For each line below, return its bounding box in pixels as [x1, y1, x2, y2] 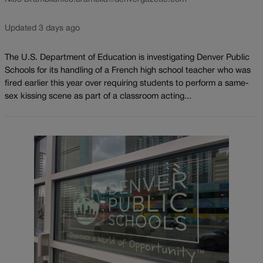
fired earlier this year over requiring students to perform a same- [5, 80, 249, 88]
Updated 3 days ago [5, 25, 80, 33]
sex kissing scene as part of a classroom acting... [5, 93, 191, 101]
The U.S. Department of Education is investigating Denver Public [5, 54, 249, 62]
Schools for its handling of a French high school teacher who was [5, 67, 251, 75]
